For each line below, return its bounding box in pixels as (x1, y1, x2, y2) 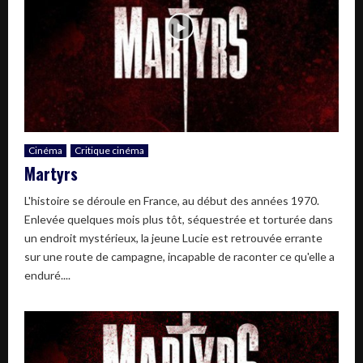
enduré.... (24, 267, 70, 282)
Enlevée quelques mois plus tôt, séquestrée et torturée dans (24, 211, 333, 226)
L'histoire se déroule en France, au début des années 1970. (24, 193, 319, 207)
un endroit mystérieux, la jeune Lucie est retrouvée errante (24, 230, 322, 245)
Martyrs (24, 160, 78, 186)
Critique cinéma (75, 143, 144, 156)
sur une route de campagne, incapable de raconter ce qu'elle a (24, 249, 335, 263)
